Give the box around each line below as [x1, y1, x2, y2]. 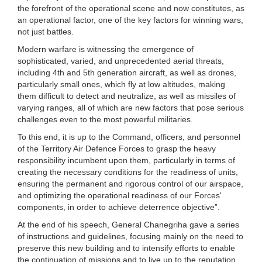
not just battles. [18, 26, 74, 36]
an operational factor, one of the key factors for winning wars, [18, 15, 243, 25]
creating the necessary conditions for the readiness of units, [18, 167, 238, 177]
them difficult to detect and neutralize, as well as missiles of [18, 91, 236, 101]
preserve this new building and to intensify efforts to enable [18, 243, 235, 253]
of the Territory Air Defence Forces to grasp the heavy [18, 143, 216, 153]
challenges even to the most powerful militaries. [18, 114, 193, 124]
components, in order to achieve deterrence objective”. [18, 202, 220, 212]
